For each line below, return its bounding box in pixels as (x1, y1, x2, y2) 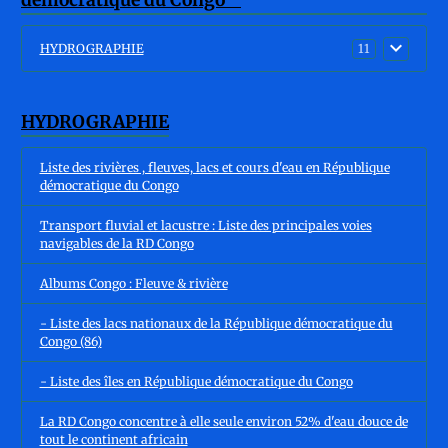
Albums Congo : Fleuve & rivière (39, 275, 228, 291)
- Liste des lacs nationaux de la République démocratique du (39, 315, 393, 331)
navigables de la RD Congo (39, 235, 194, 251)
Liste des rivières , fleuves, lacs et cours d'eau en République (39, 159, 390, 175)
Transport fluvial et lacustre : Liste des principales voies (39, 217, 372, 233)
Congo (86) (39, 333, 102, 349)
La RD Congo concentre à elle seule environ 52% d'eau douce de (39, 413, 408, 429)
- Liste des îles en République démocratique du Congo (39, 373, 353, 389)
